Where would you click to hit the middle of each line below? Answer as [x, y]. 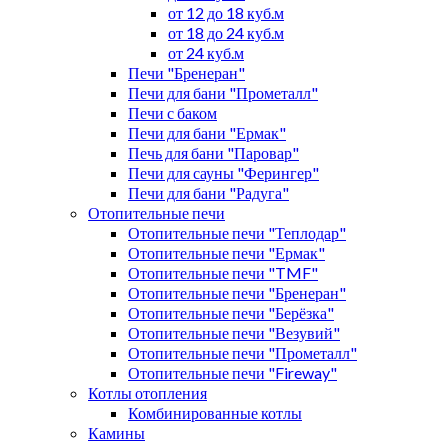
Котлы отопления [147, 392]
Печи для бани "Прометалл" [223, 92]
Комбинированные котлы [215, 412]
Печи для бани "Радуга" [208, 192]
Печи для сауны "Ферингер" [223, 172]
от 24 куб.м [206, 52]
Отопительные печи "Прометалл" [242, 352]
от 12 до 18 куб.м [226, 12]
